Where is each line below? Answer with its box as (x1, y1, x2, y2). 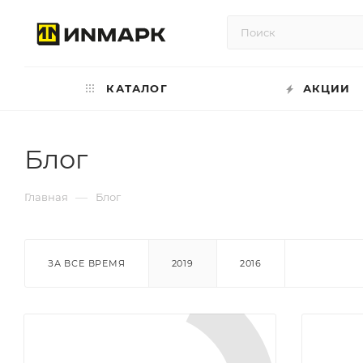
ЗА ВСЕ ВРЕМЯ (48, 258, 126, 269)
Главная (24, 190, 68, 203)
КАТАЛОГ (102, 82, 168, 95)
